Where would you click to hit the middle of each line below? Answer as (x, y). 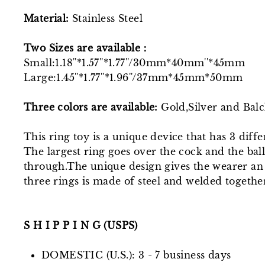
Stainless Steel (107, 18)
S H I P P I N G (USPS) (81, 225)
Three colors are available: (91, 107)
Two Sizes (51, 48)
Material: (48, 18)
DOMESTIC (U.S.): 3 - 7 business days (136, 255)
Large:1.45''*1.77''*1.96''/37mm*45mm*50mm (133, 77)
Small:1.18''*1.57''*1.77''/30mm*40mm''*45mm (135, 62)
